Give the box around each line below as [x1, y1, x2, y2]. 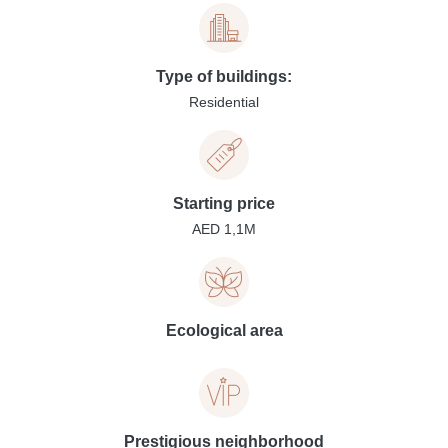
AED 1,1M [192, 221, 256, 237]
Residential [189, 94, 259, 110]
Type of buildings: [156, 68, 292, 85]
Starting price [173, 195, 275, 212]
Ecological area [165, 322, 283, 339]
